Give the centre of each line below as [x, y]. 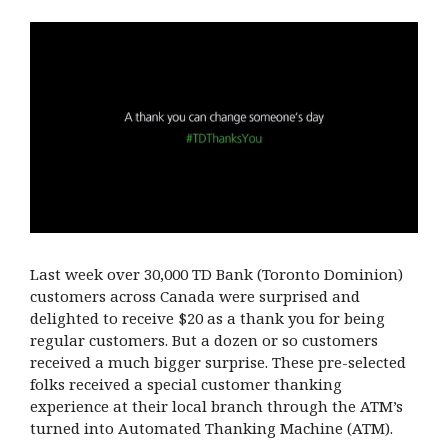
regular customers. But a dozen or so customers [204, 340]
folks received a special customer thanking [186, 384]
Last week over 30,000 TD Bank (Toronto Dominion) [216, 274]
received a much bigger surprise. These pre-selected [218, 362]
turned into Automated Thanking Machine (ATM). [211, 428]
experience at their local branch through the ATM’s [216, 406]
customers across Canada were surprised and [195, 296]
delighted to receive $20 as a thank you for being [207, 318]
